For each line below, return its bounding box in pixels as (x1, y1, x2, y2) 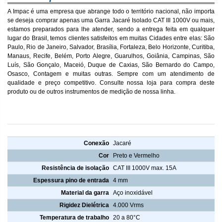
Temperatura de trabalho (40, 214, 110, 221)
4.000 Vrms (112, 201, 144, 209)
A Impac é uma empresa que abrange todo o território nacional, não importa (7, 8, 215, 15)
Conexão (84, 139, 110, 147)
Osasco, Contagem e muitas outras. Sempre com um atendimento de (7, 70, 215, 78)
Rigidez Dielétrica (59, 201, 110, 209)
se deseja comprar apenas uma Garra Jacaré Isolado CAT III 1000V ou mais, (7, 17, 215, 24)
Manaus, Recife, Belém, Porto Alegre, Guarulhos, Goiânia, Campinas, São (7, 53, 215, 60)
